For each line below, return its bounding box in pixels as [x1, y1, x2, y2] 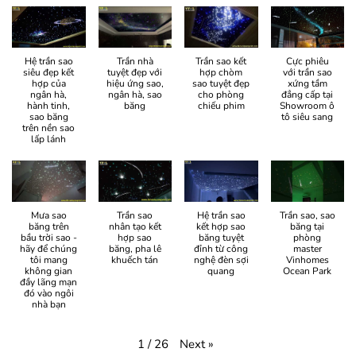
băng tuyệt [198, 231, 244, 245]
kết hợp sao [196, 220, 246, 234]
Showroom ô [280, 99, 335, 113]
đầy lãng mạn [20, 276, 78, 289]
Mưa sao [30, 209, 67, 222]
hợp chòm [199, 66, 243, 79]
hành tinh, [27, 99, 71, 113]
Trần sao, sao [279, 209, 335, 222]
